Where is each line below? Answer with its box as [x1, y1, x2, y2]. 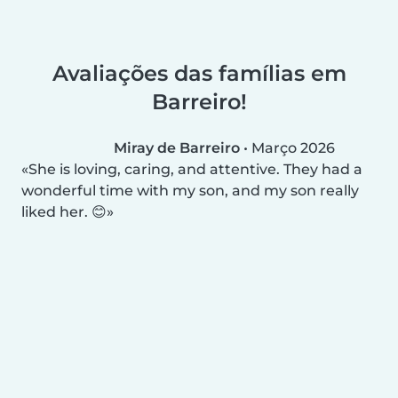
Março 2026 [251, 139, 335, 156]
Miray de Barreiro [114, 139, 240, 156]
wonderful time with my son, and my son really [21, 181, 359, 199]
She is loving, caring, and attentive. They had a [28, 160, 362, 178]
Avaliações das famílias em [52, 60, 346, 86]
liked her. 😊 [21, 203, 107, 220]
